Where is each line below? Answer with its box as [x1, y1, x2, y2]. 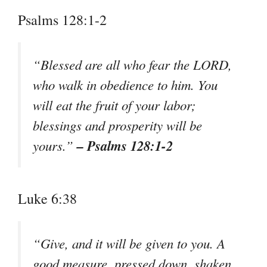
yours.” [33, 136, 77, 154]
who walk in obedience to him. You [33, 75, 218, 94]
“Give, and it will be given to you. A [33, 234, 225, 252]
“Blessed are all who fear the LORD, [33, 55, 232, 73]
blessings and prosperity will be [33, 116, 202, 134]
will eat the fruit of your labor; [33, 95, 196, 114]
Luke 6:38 [18, 188, 77, 208]
